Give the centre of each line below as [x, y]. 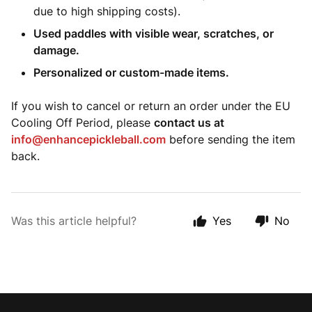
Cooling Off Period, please [83, 123]
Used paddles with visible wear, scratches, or [154, 33]
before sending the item [231, 139]
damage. [56, 50]
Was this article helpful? [74, 221]
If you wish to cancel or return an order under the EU [151, 106]
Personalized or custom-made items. [131, 72]
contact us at [189, 123]
